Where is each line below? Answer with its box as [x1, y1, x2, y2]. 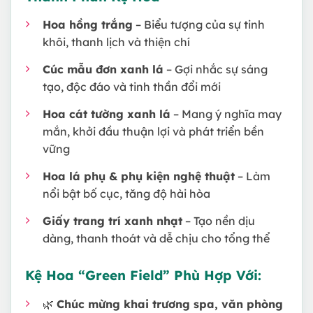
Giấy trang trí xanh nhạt [43, 214, 182, 228]
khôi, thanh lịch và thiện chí [43, 35, 190, 50]
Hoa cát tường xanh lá [43, 107, 170, 122]
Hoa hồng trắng [43, 17, 133, 32]
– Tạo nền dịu [182, 214, 255, 228]
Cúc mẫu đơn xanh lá [43, 62, 163, 77]
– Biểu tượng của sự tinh [133, 17, 265, 32]
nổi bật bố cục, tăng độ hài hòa [43, 187, 210, 201]
